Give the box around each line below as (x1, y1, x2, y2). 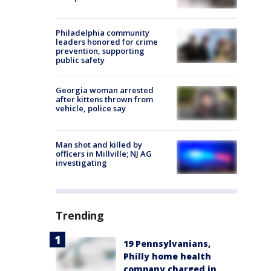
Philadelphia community (56, 27, 149, 39)
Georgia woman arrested (56, 85, 154, 96)
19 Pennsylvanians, (123, 237, 211, 249)
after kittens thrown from (56, 94, 153, 105)
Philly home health (123, 250, 211, 262)
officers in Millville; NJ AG (56, 148, 152, 159)
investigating (56, 157, 107, 168)
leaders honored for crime (56, 36, 158, 48)
